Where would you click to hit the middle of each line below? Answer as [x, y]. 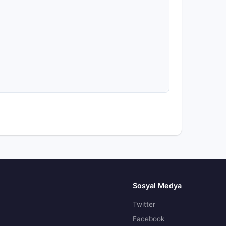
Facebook [149, 219]
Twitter [144, 204]
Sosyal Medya [157, 185]
